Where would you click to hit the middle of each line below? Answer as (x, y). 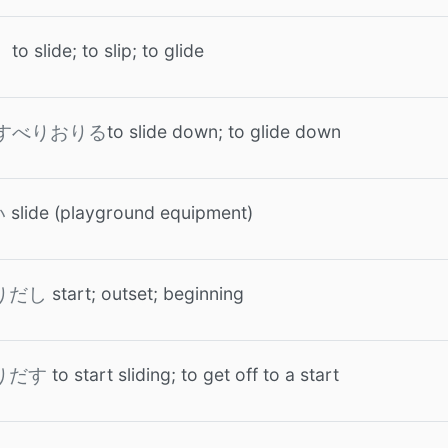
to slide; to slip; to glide (108, 50)
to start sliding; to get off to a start (195, 374)
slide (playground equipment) (132, 212)
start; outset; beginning (148, 293)
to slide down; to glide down (224, 131)
